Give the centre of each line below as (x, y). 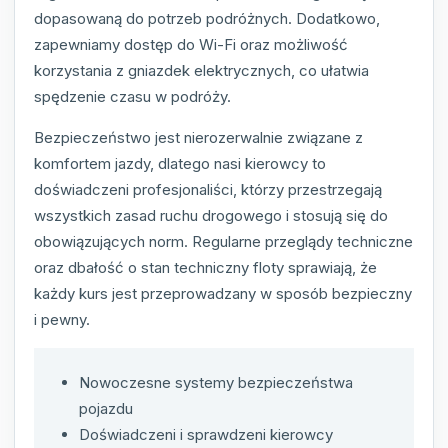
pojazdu (106, 409)
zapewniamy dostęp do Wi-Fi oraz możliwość (191, 45)
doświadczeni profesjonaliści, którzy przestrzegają (208, 190)
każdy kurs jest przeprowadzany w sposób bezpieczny (223, 294)
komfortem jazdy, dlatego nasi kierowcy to (180, 164)
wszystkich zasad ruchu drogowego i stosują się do (211, 216)
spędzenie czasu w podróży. (132, 97)
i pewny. (62, 320)
